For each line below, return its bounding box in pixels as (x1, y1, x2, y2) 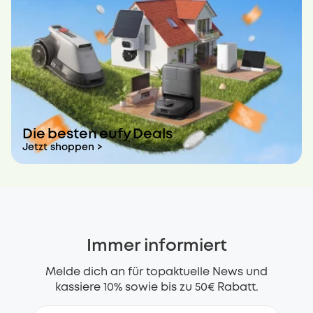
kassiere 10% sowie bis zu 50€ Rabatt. (54, 282, 259, 293)
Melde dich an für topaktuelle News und (45, 267, 268, 278)
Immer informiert (86, 239, 227, 254)
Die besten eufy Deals (22, 128, 173, 142)
